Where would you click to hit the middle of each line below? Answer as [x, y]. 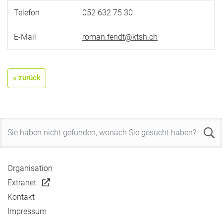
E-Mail [25, 37]
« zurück [27, 78]
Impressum [27, 211]
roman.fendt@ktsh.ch [120, 37]
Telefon [27, 13]
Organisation [30, 168]
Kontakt [21, 197]
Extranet [22, 182]
